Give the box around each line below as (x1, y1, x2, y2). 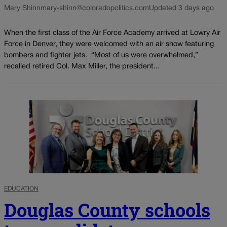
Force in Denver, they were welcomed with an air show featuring (4, 41, 214, 48)
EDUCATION (4, 186, 39, 192)
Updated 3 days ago (149, 5, 214, 12)
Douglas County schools (4, 198, 210, 222)
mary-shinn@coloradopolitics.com (41, 5, 149, 12)
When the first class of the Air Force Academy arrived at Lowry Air (4, 30, 220, 37)
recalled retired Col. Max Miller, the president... (4, 63, 160, 70)
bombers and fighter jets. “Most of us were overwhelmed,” (4, 52, 198, 59)
